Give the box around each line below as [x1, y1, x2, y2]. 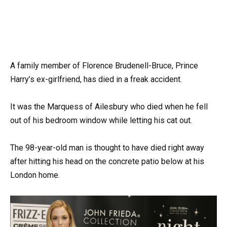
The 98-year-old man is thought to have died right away [10, 143, 204, 153]
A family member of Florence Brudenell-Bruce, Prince [10, 60, 198, 70]
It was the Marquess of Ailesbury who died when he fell [10, 101, 208, 111]
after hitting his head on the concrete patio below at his [10, 157, 204, 166]
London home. [10, 170, 60, 180]
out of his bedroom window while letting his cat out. [10, 115, 192, 125]
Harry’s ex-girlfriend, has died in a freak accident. [10, 74, 182, 84]
